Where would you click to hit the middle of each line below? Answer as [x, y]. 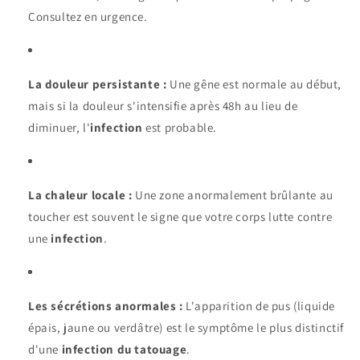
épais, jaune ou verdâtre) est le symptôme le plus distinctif [186, 328]
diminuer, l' [59, 128]
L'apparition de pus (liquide [259, 306]
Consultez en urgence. [88, 17]
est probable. [180, 128]
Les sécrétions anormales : [106, 306]
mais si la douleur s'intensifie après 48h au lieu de [163, 106]
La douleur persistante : [98, 84]
